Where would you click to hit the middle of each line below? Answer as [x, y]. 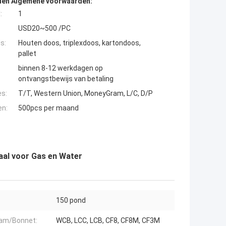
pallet [27, 54]
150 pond [71, 201]
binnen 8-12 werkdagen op [61, 68]
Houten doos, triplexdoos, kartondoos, [79, 43]
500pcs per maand [48, 108]
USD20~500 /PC [44, 29]
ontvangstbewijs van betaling [66, 79]
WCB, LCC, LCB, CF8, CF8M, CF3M [108, 221]
